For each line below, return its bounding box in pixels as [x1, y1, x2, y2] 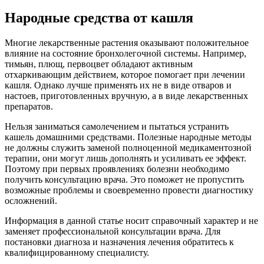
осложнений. [5, 195, 57, 206]
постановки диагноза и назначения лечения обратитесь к [5, 236, 234, 247]
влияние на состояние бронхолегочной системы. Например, [5, 48, 246, 58]
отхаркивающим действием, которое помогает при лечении [5, 69, 245, 80]
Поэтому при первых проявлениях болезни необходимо [5, 163, 229, 174]
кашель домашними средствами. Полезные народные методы [5, 131, 252, 142]
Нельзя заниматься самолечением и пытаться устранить [5, 121, 229, 131]
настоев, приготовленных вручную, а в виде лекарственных [5, 90, 248, 101]
